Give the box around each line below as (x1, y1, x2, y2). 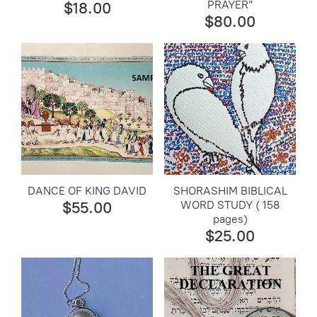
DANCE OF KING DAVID (28, 183, 147, 197)
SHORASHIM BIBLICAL (173, 183, 287, 197)
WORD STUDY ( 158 (180, 197, 280, 212)
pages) (212, 212, 248, 226)
